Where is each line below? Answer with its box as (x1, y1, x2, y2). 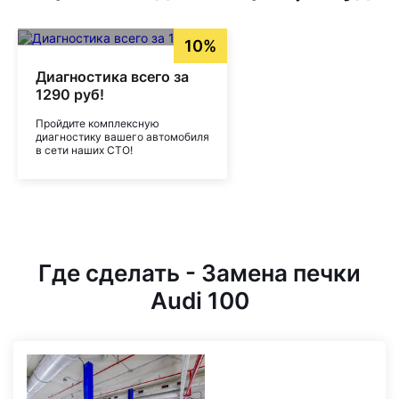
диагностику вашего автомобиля (36, 129, 209, 143)
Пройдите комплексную (36, 116, 159, 130)
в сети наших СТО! (36, 142, 133, 157)
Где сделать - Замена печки (38, 258, 361, 287)
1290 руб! (36, 85, 104, 103)
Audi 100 (150, 286, 249, 314)
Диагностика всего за (36, 67, 189, 85)
